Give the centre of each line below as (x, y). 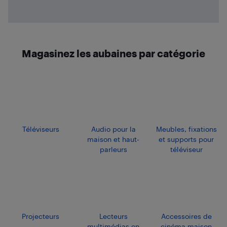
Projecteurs (41, 216)
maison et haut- (113, 139)
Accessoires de (186, 216)
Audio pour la (113, 129)
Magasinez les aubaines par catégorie (113, 53)
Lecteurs (113, 216)
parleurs (113, 149)
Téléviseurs (41, 129)
